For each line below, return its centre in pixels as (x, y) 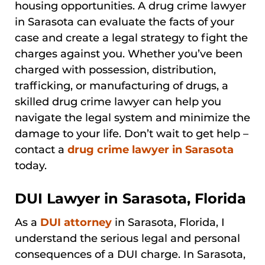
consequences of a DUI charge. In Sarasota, (130, 254)
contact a (41, 149)
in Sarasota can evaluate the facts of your (125, 22)
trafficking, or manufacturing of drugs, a (122, 85)
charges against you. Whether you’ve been (129, 54)
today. (31, 165)
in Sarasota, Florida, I (168, 222)
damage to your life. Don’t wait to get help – (132, 133)
